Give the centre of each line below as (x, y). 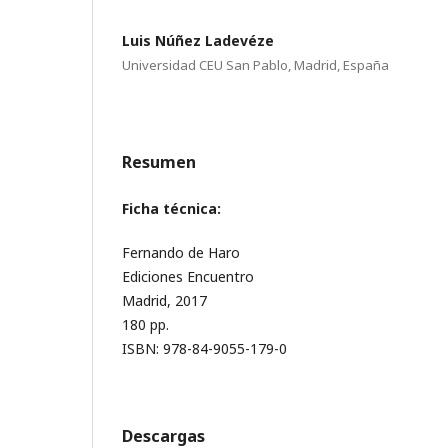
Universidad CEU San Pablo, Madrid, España (255, 64)
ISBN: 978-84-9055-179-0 (204, 348)
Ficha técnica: (171, 208)
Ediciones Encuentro (188, 276)
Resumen (159, 161)
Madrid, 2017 (164, 300)
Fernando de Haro (181, 252)
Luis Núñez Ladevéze (198, 40)
